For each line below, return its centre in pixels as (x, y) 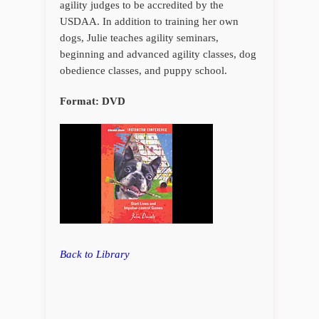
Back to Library (95, 255)
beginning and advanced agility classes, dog (158, 54)
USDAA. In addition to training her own (149, 22)
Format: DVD (93, 101)
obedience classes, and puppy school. (143, 71)
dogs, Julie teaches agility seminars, (139, 38)
